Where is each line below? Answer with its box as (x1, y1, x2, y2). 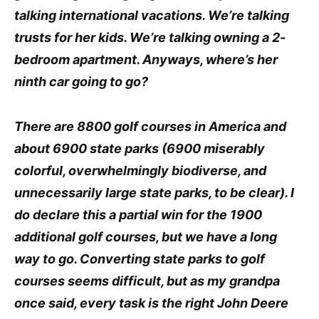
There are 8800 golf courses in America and (14, 118, 286, 134)
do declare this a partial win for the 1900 (14, 206, 262, 222)
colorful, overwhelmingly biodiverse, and (14, 162, 266, 178)
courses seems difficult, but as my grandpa (14, 273, 280, 288)
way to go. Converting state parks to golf (14, 251, 265, 266)
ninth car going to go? (14, 73, 148, 89)
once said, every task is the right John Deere (14, 295, 288, 310)
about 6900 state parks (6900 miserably (14, 140, 265, 156)
